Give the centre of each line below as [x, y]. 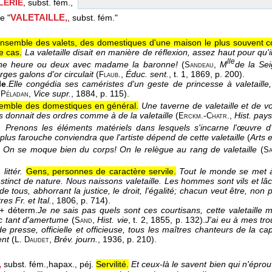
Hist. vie [113, 220]
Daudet [37, 240]
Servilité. [113, 264]
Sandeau [199, 65]
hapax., [63, 264]
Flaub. [110, 75]
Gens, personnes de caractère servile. [101, 172]
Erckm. [191, 116]
